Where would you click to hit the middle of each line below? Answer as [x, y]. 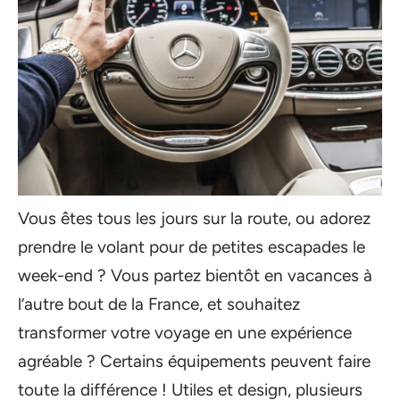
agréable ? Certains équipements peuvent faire [194, 361]
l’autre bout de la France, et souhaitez [159, 304]
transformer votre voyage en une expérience [185, 333]
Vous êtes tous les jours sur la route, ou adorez [194, 218]
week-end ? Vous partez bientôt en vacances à [195, 275]
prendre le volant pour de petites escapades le [192, 247]
